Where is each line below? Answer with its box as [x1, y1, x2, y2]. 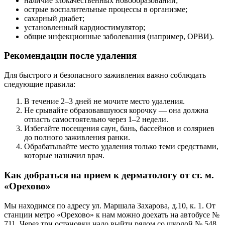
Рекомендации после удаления [4, 50, 137, 61]
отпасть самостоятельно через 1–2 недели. [24, 115, 168, 124]
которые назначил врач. [24, 151, 104, 160]
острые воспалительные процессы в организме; [24, 5, 187, 14]
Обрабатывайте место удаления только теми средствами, [24, 142, 218, 151]
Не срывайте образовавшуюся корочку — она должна [24, 106, 208, 115]
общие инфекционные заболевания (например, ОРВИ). [24, 32, 214, 41]
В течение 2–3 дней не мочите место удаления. [24, 97, 185, 106]
